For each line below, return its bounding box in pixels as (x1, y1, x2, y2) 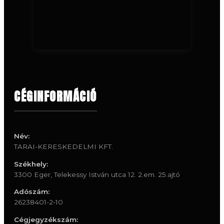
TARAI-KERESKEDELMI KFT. (14, 142, 113, 150)
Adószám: (14, 187, 49, 196)
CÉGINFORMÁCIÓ (14, 87, 97, 106)
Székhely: (14, 159, 48, 168)
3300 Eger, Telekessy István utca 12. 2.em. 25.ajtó (14, 170, 180, 178)
